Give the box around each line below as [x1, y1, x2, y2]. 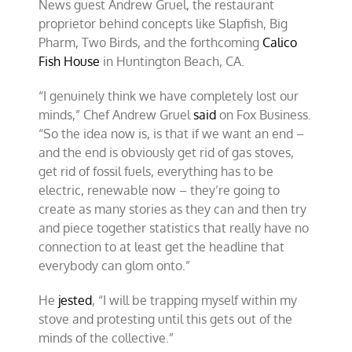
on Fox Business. [216, 106, 312, 123]
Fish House [38, 53, 101, 69]
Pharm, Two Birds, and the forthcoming [38, 34, 263, 50]
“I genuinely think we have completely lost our [38, 87, 299, 104]
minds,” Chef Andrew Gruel [38, 106, 194, 123]
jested [58, 291, 93, 308]
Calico [262, 34, 298, 50]
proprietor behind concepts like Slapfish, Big [38, 15, 288, 31]
